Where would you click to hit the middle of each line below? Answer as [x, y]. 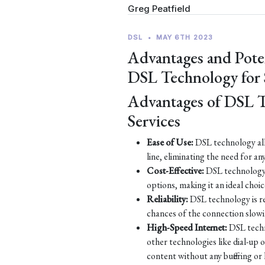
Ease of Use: [170, 142]
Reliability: [167, 199]
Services [154, 121]
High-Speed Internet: [187, 227]
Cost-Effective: [175, 171]
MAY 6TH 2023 [185, 37]
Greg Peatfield [159, 9]
